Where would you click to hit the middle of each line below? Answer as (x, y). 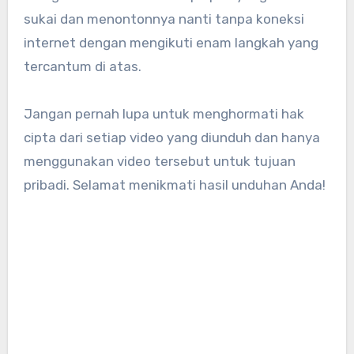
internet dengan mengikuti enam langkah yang (171, 43)
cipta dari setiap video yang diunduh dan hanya (171, 138)
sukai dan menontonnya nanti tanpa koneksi (164, 19)
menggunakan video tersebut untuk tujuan (159, 162)
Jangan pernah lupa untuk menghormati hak (164, 114)
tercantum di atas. (82, 67)
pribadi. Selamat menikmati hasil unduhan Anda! (174, 185)
